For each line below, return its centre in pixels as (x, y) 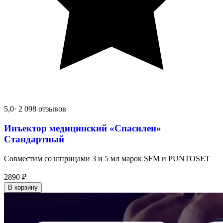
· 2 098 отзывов (40, 109)
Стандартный (34, 139)
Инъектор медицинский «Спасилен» (83, 128)
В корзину (23, 187)
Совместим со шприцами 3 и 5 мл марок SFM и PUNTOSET (107, 158)
